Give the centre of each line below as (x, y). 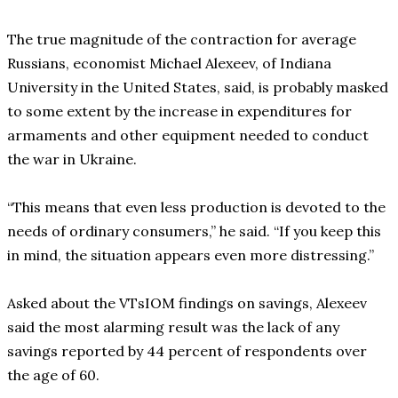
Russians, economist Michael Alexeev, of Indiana (169, 64)
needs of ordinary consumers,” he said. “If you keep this (194, 231)
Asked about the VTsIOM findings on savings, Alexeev (187, 303)
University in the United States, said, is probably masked (198, 88)
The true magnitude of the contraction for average (182, 40)
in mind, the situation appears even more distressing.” (191, 255)
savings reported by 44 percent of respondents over (187, 351)
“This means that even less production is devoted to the (196, 207)
